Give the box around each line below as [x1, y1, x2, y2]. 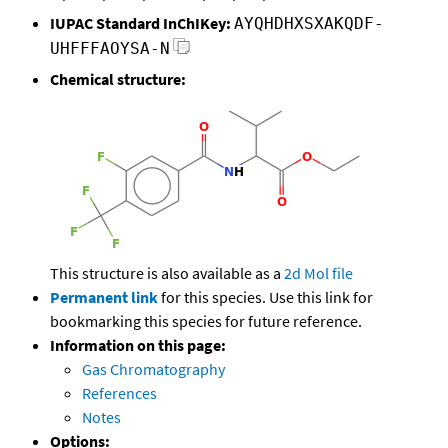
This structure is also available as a [50, 263, 284, 284]
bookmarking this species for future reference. [50, 311, 362, 332]
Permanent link [50, 287, 158, 308]
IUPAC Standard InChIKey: [50, 13, 231, 34]
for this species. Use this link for [161, 287, 373, 308]
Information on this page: [50, 335, 226, 356]
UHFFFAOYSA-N [50, 39, 170, 59]
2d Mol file [284, 263, 353, 284]
